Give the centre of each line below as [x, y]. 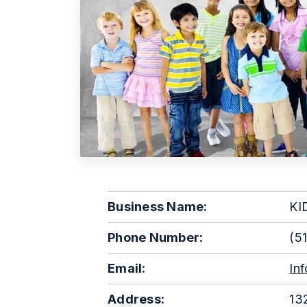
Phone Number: [156, 237]
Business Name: [158, 207]
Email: [127, 268]
